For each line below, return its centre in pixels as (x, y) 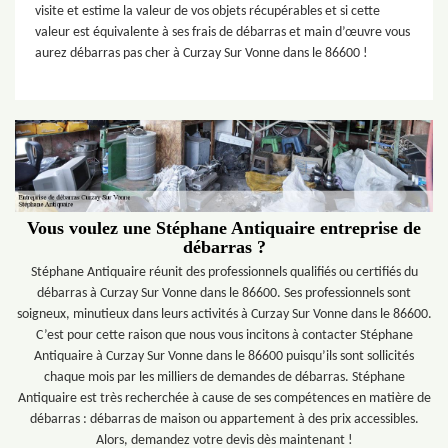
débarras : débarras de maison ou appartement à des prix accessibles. (224, 419)
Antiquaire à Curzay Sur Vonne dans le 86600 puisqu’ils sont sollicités (224, 356)
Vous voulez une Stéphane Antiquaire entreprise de (224, 227)
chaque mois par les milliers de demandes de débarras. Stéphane (224, 377)
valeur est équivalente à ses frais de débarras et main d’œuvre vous (222, 32)
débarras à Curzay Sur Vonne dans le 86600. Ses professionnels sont (224, 293)
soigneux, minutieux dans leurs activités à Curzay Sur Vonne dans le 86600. (224, 314)
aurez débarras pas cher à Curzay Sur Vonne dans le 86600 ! (201, 53)
